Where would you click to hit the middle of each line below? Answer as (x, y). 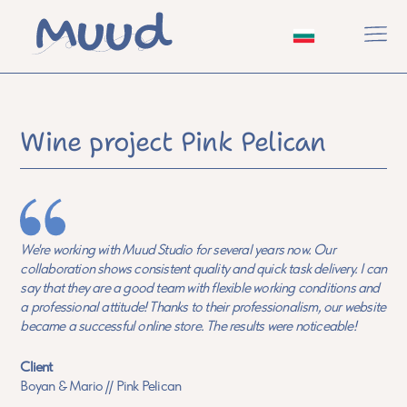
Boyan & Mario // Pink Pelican (101, 385)
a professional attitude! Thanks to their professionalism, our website (203, 306)
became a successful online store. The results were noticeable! (188, 325)
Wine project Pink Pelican (173, 142)
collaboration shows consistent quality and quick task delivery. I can (203, 268)
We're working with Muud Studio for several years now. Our (178, 249)
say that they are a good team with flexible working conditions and (200, 287)
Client (36, 366)
